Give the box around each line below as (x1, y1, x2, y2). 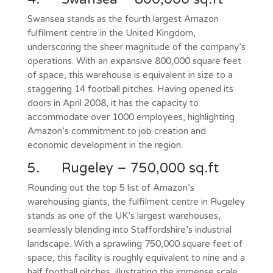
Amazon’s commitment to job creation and (27, 125, 206, 136)
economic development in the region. (27, 139, 183, 151)
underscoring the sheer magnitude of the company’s (27, 41, 246, 52)
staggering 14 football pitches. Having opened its (27, 83, 233, 94)
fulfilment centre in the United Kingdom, (27, 27, 196, 38)
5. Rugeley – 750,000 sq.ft (27, 160, 219, 176)
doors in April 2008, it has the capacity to (27, 97, 199, 108)
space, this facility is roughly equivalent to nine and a (27, 252, 245, 263)
